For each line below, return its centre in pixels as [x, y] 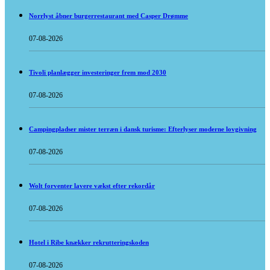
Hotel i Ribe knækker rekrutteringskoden [89, 243]
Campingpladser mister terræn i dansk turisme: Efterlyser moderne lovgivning [143, 129]
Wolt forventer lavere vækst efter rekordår [92, 186]
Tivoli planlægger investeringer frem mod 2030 [98, 73]
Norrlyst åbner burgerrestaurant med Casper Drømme [108, 16]
